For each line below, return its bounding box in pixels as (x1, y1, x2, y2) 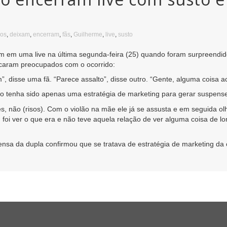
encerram (33, 30, 59, 38)
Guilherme (73, 30, 102, 38)
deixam (10, 30, 30, 38)
